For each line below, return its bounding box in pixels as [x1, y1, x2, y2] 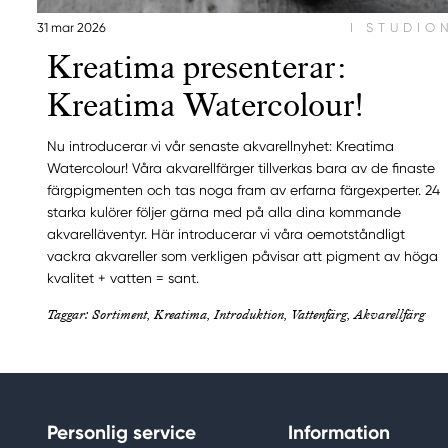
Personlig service [47, 420, 196, 444]
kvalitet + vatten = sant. [47, 269, 199, 286]
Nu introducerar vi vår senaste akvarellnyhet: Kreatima [47, 137, 394, 154]
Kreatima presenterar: [47, 46, 347, 88]
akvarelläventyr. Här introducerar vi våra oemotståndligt [47, 225, 405, 242]
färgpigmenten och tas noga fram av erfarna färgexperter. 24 [47, 181, 440, 198]
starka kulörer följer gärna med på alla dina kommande [47, 203, 401, 220]
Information [288, 420, 390, 444]
